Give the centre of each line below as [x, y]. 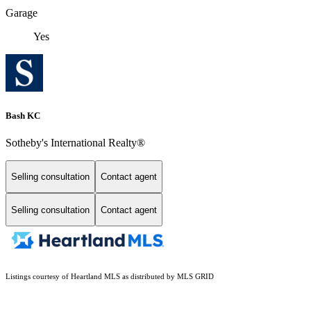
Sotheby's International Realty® [75, 142]
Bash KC [23, 115]
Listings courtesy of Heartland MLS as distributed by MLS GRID [110, 277]
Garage [22, 13]
